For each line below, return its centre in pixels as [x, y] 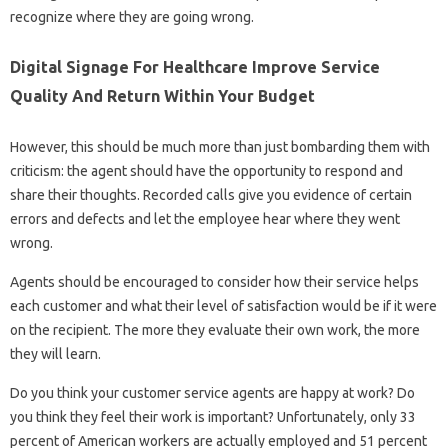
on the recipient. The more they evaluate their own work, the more [215, 329]
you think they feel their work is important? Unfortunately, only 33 [213, 416]
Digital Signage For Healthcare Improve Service [195, 66]
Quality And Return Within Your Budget [162, 95]
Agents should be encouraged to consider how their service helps [214, 281]
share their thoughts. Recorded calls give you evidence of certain [211, 194]
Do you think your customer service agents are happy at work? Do [212, 392]
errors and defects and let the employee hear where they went [205, 218]
